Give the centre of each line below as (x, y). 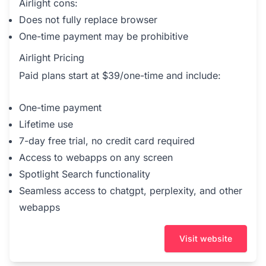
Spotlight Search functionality (85, 174)
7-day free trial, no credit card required (107, 141)
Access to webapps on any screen (96, 158)
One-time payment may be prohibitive (104, 37)
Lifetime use (46, 124)
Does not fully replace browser (88, 20)
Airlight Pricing (52, 58)
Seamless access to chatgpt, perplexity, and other (131, 191)
